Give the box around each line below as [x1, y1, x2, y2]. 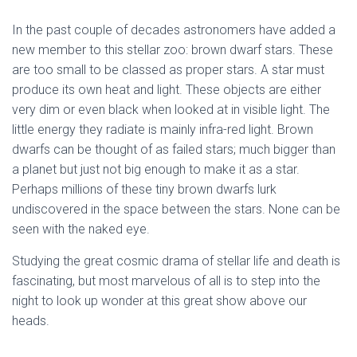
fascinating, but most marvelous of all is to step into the [12, 273, 320, 288]
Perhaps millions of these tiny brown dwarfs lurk [12, 181, 277, 197]
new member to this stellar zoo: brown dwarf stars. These [12, 41, 333, 57]
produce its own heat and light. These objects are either [12, 81, 321, 97]
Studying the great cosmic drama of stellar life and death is [12, 253, 340, 269]
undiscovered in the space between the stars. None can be [12, 201, 340, 217]
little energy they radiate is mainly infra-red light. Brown [12, 121, 313, 137]
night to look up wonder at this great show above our [12, 292, 307, 308]
